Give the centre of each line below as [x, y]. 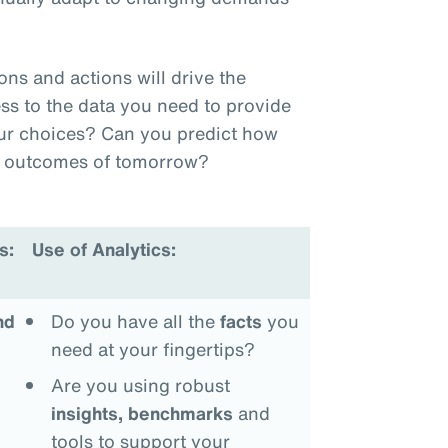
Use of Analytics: [104, 248]
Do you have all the [135, 320]
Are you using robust [140, 384]
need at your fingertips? [152, 348]
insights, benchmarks [141, 412]
